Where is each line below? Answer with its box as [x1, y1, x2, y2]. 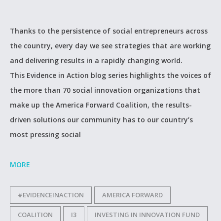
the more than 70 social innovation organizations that [10, 85, 200, 95]
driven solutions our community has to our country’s [10, 115, 193, 124]
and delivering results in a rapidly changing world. [10, 56, 183, 65]
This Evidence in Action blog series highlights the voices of [10, 71, 211, 80]
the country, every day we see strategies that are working [10, 41, 211, 50]
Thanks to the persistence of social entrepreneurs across [10, 26, 208, 36]
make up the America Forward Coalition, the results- [10, 100, 192, 110]
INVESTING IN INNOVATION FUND [95, 210, 200, 219]
